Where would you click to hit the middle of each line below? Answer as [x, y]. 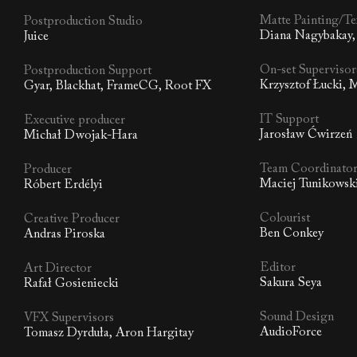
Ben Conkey [292, 234]
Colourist [285, 219]
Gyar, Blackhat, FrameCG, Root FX [118, 86]
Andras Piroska [65, 235]
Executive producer [75, 121]
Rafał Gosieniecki [71, 284]
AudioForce [291, 333]
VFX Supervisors [69, 318]
